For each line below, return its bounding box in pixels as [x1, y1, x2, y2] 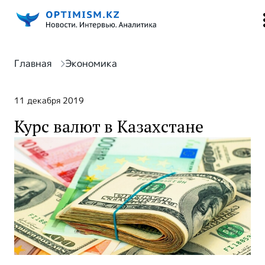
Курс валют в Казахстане [14, 116, 203, 137]
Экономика [65, 57, 117, 70]
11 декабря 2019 [14, 95, 84, 106]
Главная [14, 57, 51, 70]
